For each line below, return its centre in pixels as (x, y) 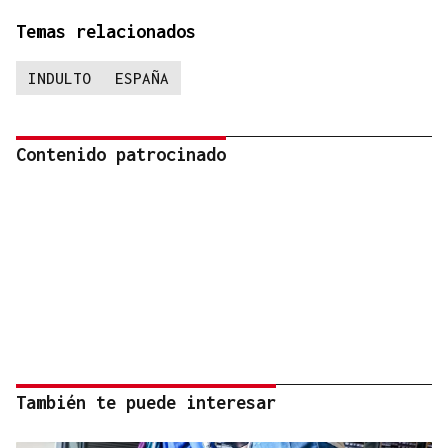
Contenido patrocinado (121, 155)
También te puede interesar (146, 403)
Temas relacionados (106, 32)
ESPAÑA (142, 78)
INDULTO (59, 78)
